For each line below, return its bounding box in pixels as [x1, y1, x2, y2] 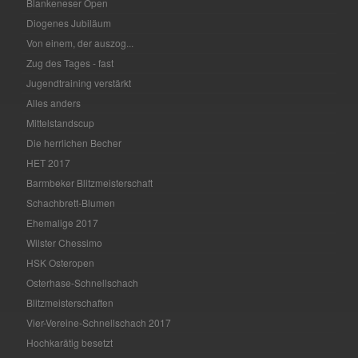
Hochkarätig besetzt [26, 335, 113, 349]
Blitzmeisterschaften [26, 295, 114, 309]
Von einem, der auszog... [26, 35, 134, 50]
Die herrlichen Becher [26, 135, 122, 149]
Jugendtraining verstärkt [26, 75, 132, 89]
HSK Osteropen [26, 255, 95, 269]
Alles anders [26, 95, 82, 109]
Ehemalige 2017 [26, 215, 99, 229]
